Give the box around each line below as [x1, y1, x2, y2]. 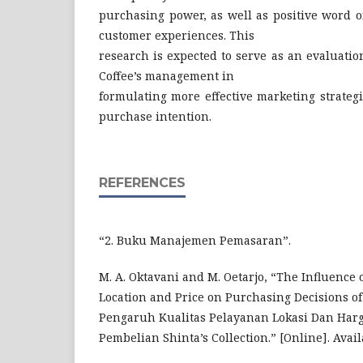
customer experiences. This [99, 28, 254, 43]
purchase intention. [99, 109, 211, 124]
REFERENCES [99, 175, 186, 190]
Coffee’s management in [99, 68, 234, 83]
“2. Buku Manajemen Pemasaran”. [99, 233, 291, 248]
